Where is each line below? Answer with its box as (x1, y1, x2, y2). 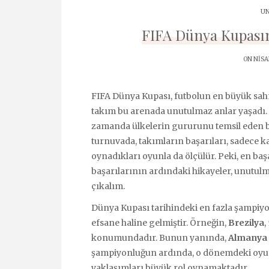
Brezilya (228, 217, 264, 229)
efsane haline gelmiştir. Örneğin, (91, 217, 228, 229)
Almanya (228, 232, 267, 244)
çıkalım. (91, 181, 125, 192)
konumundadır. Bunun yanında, (91, 232, 228, 244)
